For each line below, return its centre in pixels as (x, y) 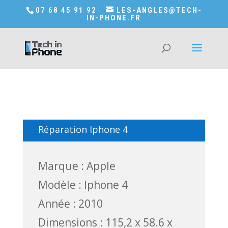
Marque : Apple (77, 166)
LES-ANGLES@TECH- (159, 10)
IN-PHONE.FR (114, 18)
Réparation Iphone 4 (83, 129)
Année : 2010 (70, 204)
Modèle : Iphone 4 (83, 185)
